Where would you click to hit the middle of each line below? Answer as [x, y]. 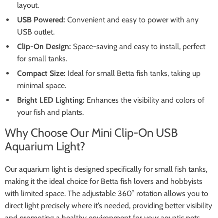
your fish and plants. [50, 112]
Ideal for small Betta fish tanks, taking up [133, 73]
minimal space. [42, 85]
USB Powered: [41, 20]
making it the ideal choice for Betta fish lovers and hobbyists [104, 181]
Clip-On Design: [44, 46]
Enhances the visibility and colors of [145, 100]
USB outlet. [36, 32]
